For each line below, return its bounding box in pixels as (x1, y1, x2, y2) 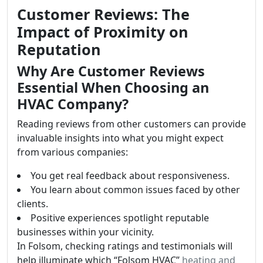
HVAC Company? (17, 94, 129, 113)
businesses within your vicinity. (17, 225, 154, 238)
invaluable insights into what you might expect (17, 131, 224, 144)
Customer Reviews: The (17, 4, 190, 24)
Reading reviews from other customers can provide (17, 117, 246, 130)
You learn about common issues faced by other (31, 183, 240, 196)
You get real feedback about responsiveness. (31, 168, 230, 182)
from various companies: (17, 145, 128, 159)
